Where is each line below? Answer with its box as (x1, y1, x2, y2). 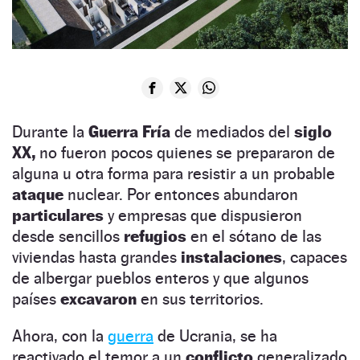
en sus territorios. (137, 288, 268, 309)
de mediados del (170, 121, 294, 141)
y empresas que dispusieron (104, 205, 302, 225)
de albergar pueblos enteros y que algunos (12, 268, 309, 288)
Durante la (12, 121, 88, 141)
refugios (124, 226, 186, 246)
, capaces (282, 247, 347, 267)
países (12, 288, 60, 309)
